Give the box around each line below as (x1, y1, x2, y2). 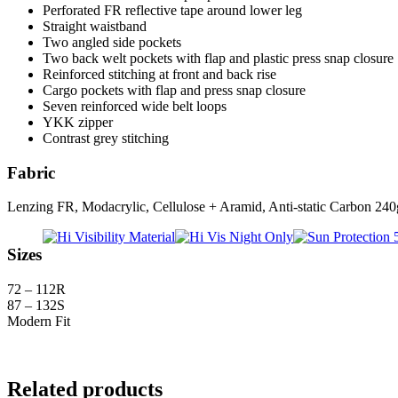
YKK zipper (43, 114, 113, 130)
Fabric (7, 163, 55, 182)
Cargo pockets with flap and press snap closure (43, 82, 306, 98)
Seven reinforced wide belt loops (43, 98, 227, 114)
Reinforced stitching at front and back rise (43, 66, 276, 82)
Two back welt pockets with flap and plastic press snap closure (43, 50, 394, 66)
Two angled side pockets (43, 34, 181, 50)
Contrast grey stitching (43, 130, 169, 146)
